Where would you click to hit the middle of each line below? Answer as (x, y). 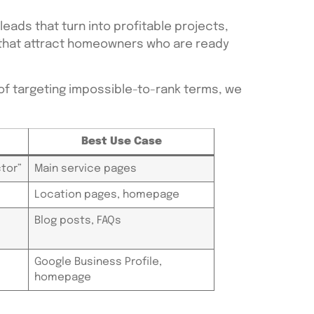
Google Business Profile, (98, 262)
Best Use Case (121, 141)
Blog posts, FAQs (77, 220)
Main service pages (85, 169)
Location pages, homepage (107, 194)
